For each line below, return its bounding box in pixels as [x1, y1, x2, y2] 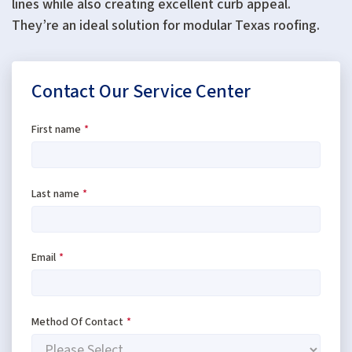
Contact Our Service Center [31, 78, 251, 106]
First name [31, 122, 81, 138]
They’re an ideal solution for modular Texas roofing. [12, 16, 320, 36]
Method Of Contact [31, 313, 123, 330]
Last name [31, 185, 79, 202]
